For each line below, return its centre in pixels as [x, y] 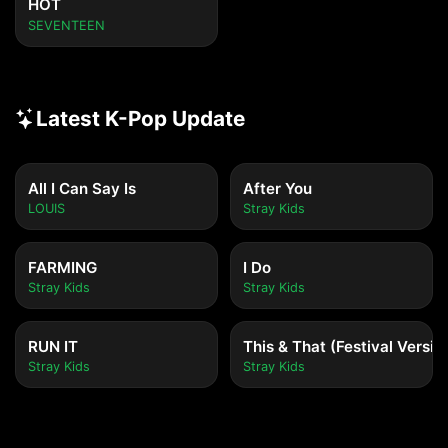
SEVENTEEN [66, 25]
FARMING [62, 267]
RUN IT [53, 346]
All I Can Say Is [82, 188]
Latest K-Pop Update [140, 118]
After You [277, 188]
